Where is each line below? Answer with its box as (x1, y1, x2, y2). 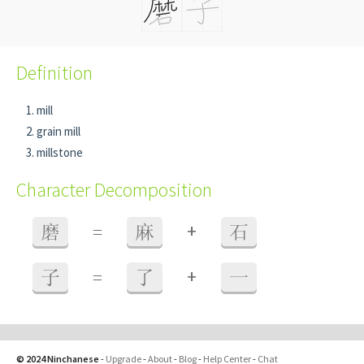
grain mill (37, 123, 80, 139)
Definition (16, 60, 93, 85)
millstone (37, 145, 83, 160)
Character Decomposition (16, 177, 212, 202)
